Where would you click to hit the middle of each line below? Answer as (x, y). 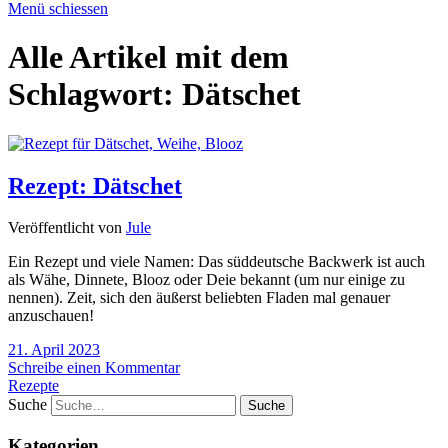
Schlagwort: (95, 94)
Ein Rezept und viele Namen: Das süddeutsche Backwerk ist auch (216, 262)
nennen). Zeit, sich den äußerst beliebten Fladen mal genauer (199, 298)
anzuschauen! (51, 316)
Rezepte (33, 386)
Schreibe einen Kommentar (94, 368)
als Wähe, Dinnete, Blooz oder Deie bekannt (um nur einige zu (206, 280)
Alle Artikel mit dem (148, 57)
